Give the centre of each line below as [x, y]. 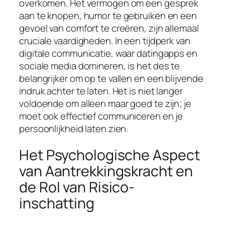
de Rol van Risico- [77, 187]
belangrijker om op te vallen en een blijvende [111, 79]
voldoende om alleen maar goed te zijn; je [105, 104]
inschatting [57, 203]
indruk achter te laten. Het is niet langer [101, 91]
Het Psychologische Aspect [109, 155]
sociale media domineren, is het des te [100, 66]
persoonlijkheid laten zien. [74, 129]
